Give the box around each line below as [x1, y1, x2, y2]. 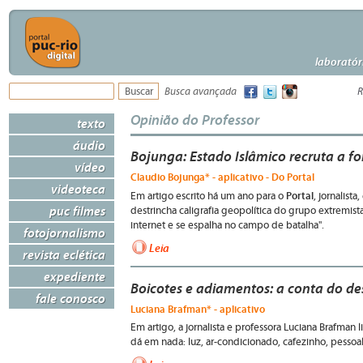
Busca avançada [164, 86, 237, 98]
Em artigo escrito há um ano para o [130, 190, 286, 203]
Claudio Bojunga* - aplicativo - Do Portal [130, 171, 314, 183]
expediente [44, 268, 105, 284]
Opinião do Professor [130, 110, 259, 129]
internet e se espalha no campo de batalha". [130, 220, 324, 232]
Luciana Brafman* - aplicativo [130, 303, 265, 315]
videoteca [51, 181, 105, 197]
